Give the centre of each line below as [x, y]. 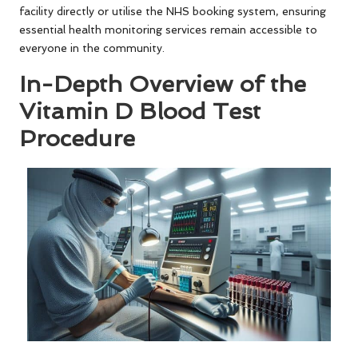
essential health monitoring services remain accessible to [168, 30]
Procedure [77, 139]
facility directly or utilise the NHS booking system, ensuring [173, 12]
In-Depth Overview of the [163, 84]
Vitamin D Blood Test [140, 111]
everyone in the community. [92, 48]
